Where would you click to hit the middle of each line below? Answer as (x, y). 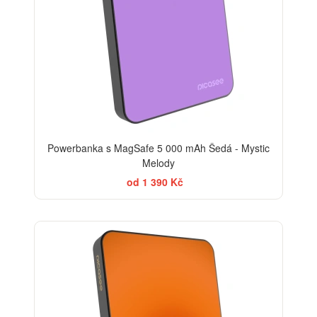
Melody (158, 162)
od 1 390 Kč (155, 181)
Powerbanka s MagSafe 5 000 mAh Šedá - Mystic (158, 148)
